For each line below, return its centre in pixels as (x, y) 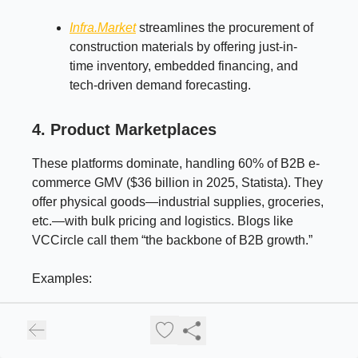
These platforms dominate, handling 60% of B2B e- (176, 163)
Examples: (62, 278)
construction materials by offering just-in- (183, 46)
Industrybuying (116, 324)
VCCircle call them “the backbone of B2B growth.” (172, 240)
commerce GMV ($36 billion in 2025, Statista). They (177, 182)
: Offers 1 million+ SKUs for (239, 324)
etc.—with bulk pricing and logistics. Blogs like (163, 221)
